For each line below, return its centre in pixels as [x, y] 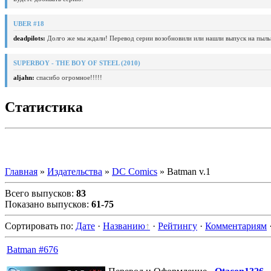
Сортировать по [38, 226]
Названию [124, 226]
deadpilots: [29, 38]
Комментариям [236, 226]
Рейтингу [178, 226]
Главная [21, 171]
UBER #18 [29, 23]
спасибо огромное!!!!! [68, 77]
